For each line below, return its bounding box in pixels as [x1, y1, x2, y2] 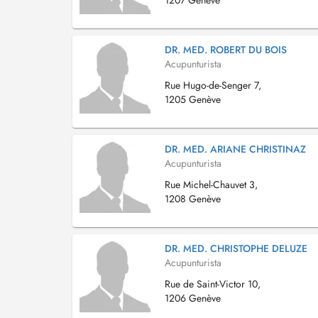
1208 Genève [165, 192, 221, 206]
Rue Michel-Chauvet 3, [165, 177, 258, 192]
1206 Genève [165, 291, 221, 305]
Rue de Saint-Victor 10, [165, 277, 261, 291]
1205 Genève [165, 92, 221, 106]
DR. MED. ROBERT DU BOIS [165, 43, 287, 57]
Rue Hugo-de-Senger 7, [165, 78, 261, 92]
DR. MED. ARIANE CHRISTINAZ [165, 142, 306, 156]
